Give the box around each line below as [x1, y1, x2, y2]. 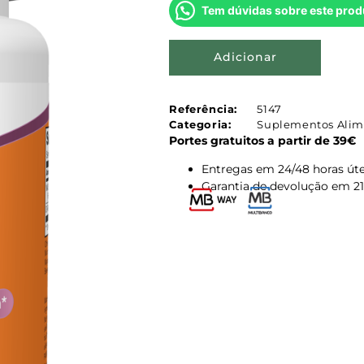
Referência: [169, 102, 238, 115]
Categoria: [169, 117, 232, 131]
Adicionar [213, 50, 277, 65]
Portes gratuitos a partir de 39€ [169, 132, 357, 148]
